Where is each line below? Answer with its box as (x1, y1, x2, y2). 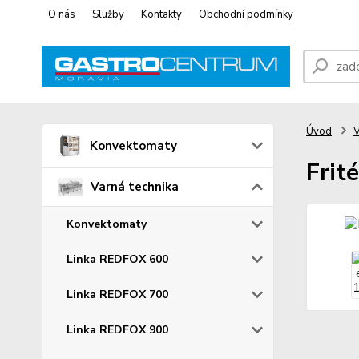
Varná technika (91, 179, 179, 196)
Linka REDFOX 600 (67, 251, 168, 267)
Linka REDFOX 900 (67, 321, 168, 337)
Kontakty (141, 7, 182, 22)
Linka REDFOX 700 (67, 286, 168, 302)
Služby (92, 7, 124, 22)
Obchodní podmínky (199, 7, 293, 22)
